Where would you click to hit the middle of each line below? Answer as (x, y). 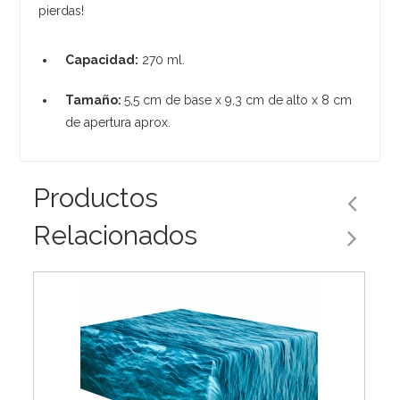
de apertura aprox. (118, 122)
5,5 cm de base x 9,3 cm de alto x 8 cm (238, 100)
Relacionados (116, 235)
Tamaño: (95, 100)
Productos (96, 197)
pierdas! (62, 10)
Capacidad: (102, 59)
